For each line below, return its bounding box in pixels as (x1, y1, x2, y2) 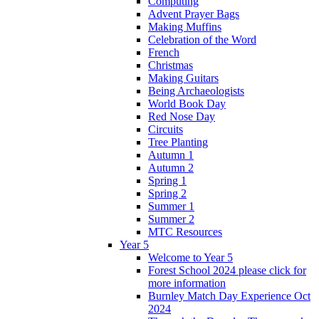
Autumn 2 (148, 161, 194, 174)
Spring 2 (148, 187, 187, 199)
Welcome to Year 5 (148, 251, 233, 263)
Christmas (148, 58, 193, 71)
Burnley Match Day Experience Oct (148, 289, 310, 302)
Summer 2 (148, 212, 194, 225)
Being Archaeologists (148, 84, 244, 97)
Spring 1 (148, 174, 187, 187)
